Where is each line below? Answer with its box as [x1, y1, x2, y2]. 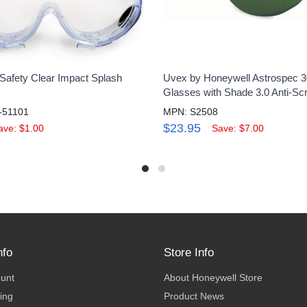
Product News [163, 291, 224, 302]
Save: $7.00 [211, 122, 264, 134]
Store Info [163, 246, 214, 260]
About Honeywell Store [163, 272, 262, 284]
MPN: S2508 [162, 106, 218, 117]
